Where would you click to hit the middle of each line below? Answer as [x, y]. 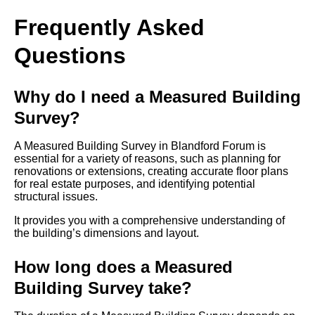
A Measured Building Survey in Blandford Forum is [140, 146]
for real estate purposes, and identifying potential [135, 184]
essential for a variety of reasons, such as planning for [147, 159]
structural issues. [56, 197]
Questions [70, 56]
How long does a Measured [123, 267]
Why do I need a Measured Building [157, 97]
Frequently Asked [109, 28]
